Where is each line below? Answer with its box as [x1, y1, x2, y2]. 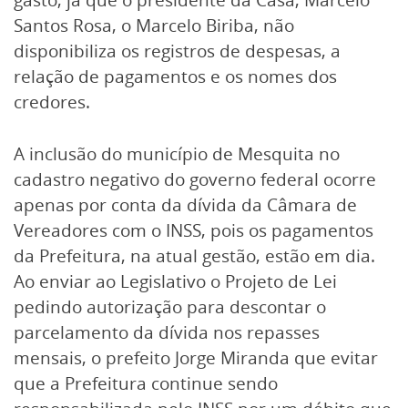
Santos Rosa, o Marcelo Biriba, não [14, 14, 294, 38]
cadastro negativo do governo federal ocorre [14, 168, 376, 192]
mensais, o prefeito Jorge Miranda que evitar [14, 346, 378, 371]
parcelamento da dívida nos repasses [14, 321, 320, 345]
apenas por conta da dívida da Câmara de [14, 193, 357, 218]
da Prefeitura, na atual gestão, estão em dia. [14, 244, 375, 269]
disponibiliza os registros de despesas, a [14, 39, 341, 64]
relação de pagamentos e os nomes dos [14, 65, 337, 89]
